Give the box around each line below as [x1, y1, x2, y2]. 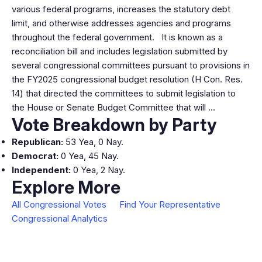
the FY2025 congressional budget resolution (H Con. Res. [12, 74, 243, 85]
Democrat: [12, 150, 58, 161]
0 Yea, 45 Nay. [58, 150, 119, 161]
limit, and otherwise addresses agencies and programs [12, 18, 231, 29]
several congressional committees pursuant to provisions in [12, 60, 250, 71]
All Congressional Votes [12, 199, 106, 210]
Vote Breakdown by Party [12, 114, 217, 135]
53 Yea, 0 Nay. [63, 136, 123, 147]
